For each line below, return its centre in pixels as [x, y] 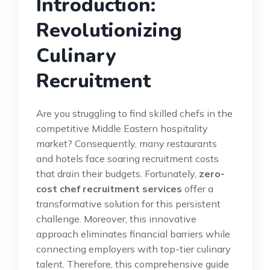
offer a [198, 188]
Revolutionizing [109, 30]
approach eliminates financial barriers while [133, 234]
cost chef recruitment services [109, 188]
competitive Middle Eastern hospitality [122, 128]
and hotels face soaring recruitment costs [127, 158]
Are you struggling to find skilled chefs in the [134, 113]
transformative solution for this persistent [128, 203]
